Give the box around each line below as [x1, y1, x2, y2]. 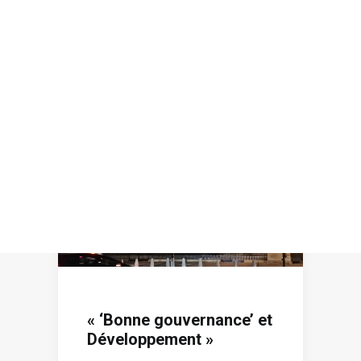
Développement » [87, 329, 214, 349]
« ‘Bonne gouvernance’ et [87, 309, 272, 330]
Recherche [160, 61, 213, 77]
